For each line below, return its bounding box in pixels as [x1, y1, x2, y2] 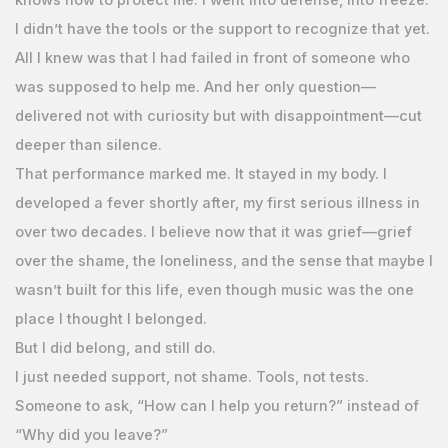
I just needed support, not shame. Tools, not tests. [14, 367, 369, 386]
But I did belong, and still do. [14, 338, 216, 357]
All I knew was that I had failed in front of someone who [14, 48, 410, 67]
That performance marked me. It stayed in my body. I [14, 164, 387, 183]
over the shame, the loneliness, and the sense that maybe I [14, 251, 433, 270]
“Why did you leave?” [14, 425, 168, 444]
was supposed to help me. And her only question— [14, 77, 376, 96]
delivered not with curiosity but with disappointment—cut [14, 106, 422, 125]
